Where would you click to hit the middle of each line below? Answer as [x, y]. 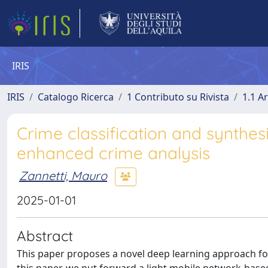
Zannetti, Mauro [63, 175]
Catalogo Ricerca [76, 97]
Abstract [45, 236]
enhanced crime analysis [113, 153]
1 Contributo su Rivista [178, 97]
